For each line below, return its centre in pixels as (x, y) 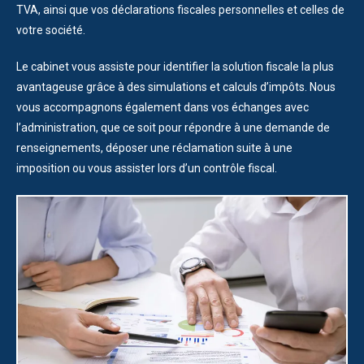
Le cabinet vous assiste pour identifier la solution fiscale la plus (175, 66)
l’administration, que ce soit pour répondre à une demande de (173, 127)
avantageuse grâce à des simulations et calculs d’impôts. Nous (176, 87)
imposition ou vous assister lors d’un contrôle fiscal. (147, 168)
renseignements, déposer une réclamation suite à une (154, 147)
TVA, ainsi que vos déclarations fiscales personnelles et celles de (180, 9)
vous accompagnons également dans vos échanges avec (162, 107)
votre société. (52, 30)
